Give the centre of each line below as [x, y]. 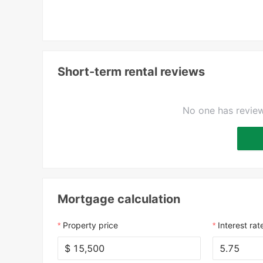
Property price [91, 225]
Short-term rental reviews [131, 72]
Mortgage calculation [119, 199]
